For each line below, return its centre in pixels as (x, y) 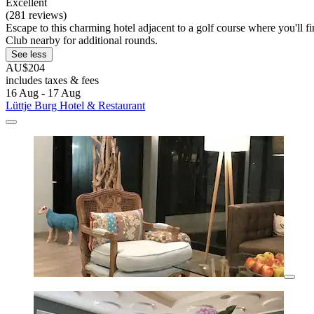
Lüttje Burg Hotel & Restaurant (75, 106)
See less (29, 55)
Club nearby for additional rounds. (82, 41)
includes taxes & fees (52, 81)
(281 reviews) (36, 15)
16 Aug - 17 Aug (43, 93)
